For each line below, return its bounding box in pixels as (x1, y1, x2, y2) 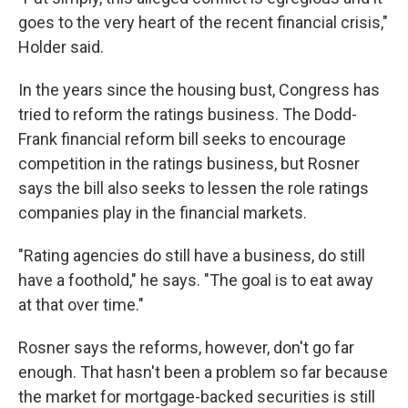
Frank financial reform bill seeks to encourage (18, 129, 346, 149)
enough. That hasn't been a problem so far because (18, 362, 388, 382)
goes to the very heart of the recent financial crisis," (18, 13, 388, 33)
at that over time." (18, 295, 144, 315)
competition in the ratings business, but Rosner (18, 154, 360, 174)
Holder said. (18, 37, 104, 57)
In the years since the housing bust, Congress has (18, 80, 380, 100)
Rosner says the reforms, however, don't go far (18, 338, 354, 358)
